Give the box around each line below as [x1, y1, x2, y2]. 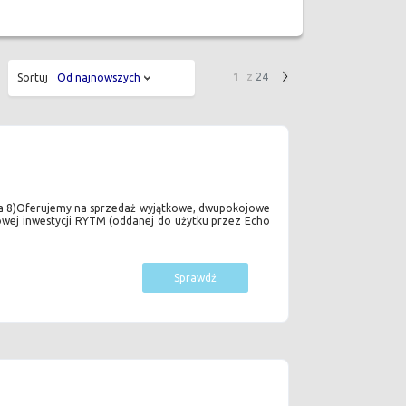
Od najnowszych [56, 72, 140, 83]
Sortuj [16, 72, 48, 83]
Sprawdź [174, 272, 217, 285]
